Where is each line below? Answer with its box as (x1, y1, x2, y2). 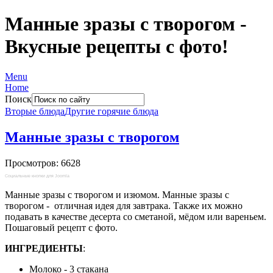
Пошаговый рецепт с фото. (5, 222, 118, 233)
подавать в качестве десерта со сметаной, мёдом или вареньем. (5, 211, 266, 222)
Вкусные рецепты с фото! (5, 35, 229, 58)
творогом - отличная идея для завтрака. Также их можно (5, 200, 243, 211)
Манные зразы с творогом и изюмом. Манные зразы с (5, 189, 229, 200)
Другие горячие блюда (65, 105, 158, 116)
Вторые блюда (5, 105, 65, 116)
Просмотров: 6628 (5, 157, 80, 168)
